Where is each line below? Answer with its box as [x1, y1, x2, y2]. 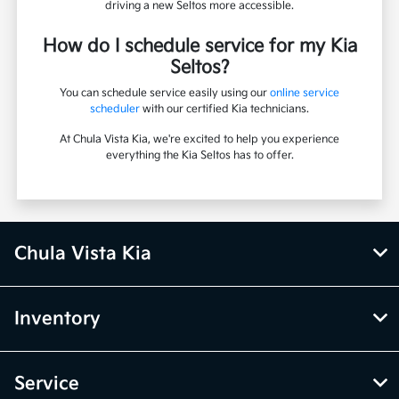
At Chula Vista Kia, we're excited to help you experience [60, 132, 339, 146]
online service [270, 85, 339, 100]
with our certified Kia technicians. [140, 102, 309, 116]
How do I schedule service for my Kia [42, 35, 357, 57]
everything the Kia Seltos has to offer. [105, 148, 294, 162]
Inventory [14, 307, 101, 330]
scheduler [90, 102, 140, 116]
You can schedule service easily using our [60, 85, 270, 100]
